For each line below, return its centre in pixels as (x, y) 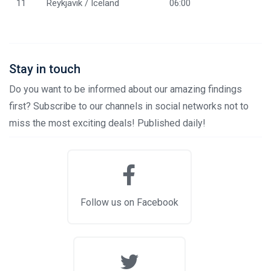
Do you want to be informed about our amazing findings (126, 90)
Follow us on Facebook (129, 203)
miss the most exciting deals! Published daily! (107, 123)
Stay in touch (45, 69)
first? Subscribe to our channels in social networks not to (129, 106)
